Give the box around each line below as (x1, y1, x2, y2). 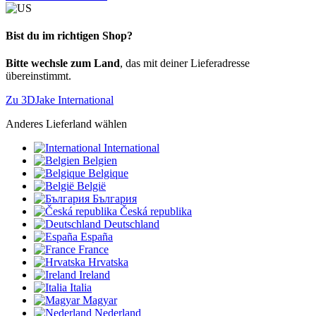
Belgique (88, 167, 128, 180)
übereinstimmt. (6, 70, 71, 83)
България (92, 193, 137, 205)
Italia (70, 281, 92, 294)
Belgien (83, 154, 117, 167)
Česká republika (120, 205, 192, 218)
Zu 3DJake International (6, 94, 114, 107)
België (77, 180, 106, 193)
